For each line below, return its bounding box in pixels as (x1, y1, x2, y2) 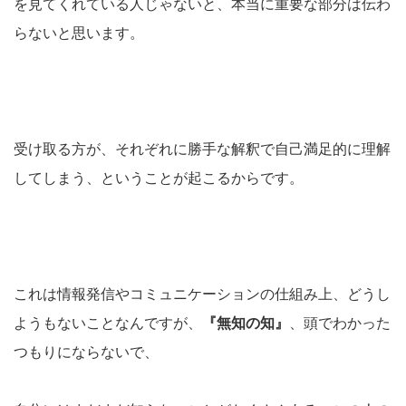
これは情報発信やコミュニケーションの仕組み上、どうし (14, 285, 391, 302)
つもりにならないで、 (14, 343, 159, 360)
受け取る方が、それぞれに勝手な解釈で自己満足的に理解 (14, 140, 391, 157)
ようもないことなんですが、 (14, 314, 202, 331)
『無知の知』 (202, 314, 289, 331)
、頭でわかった (289, 314, 391, 331)
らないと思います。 (14, 24, 144, 41)
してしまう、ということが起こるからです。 (14, 169, 304, 186)
